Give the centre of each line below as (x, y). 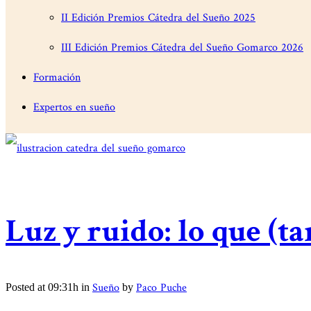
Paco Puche (161, 288)
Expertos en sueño (74, 107)
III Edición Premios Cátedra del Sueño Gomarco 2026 (182, 48)
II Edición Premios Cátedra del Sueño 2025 (158, 18)
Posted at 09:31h (42, 287)
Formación (57, 77)
